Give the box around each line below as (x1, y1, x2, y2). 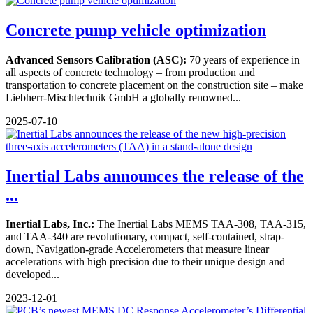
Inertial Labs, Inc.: (6, 218, 94, 231)
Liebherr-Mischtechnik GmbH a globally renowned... (6, 91, 241, 103)
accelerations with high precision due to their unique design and (6, 256, 285, 268)
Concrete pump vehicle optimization (6, 20, 266, 39)
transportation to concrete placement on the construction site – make (6, 78, 303, 91)
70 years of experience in (187, 53, 300, 66)
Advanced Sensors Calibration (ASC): (6, 53, 187, 66)
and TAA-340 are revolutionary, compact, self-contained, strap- (6, 231, 284, 243)
